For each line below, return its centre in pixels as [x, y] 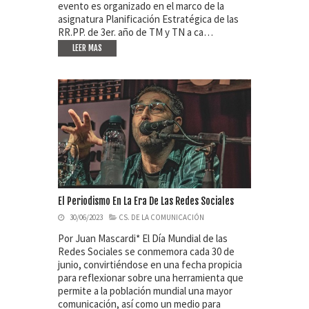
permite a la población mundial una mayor [145, 290]
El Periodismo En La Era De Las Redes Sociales [146, 201]
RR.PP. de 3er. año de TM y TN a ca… [136, 32]
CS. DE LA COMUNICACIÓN [161, 217]
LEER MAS [87, 48]
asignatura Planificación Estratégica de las [148, 19]
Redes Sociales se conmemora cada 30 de [146, 251]
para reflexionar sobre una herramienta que [151, 277]
